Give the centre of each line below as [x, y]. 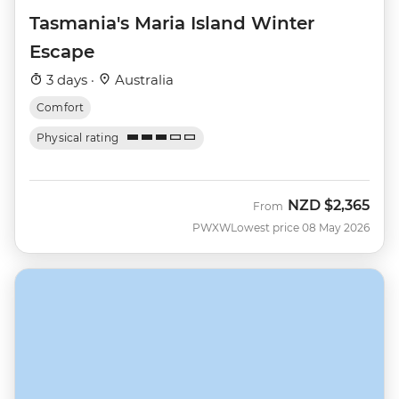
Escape [62, 51]
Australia [142, 79]
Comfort [61, 107]
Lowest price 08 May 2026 [300, 227]
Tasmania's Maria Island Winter [172, 23]
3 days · [70, 79]
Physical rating [78, 137]
